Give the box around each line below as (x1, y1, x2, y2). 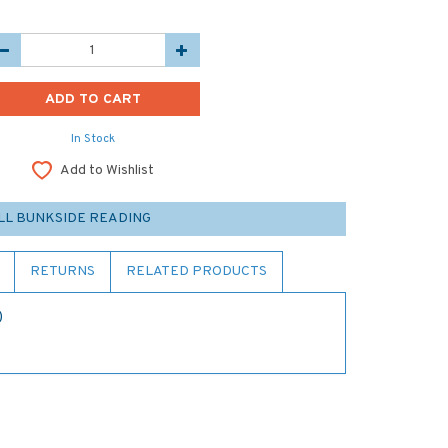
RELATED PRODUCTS (126, 263, 267, 280)
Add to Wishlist (59, 162, 154, 179)
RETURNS (30, 263, 95, 280)
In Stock (70, 131, 115, 147)
